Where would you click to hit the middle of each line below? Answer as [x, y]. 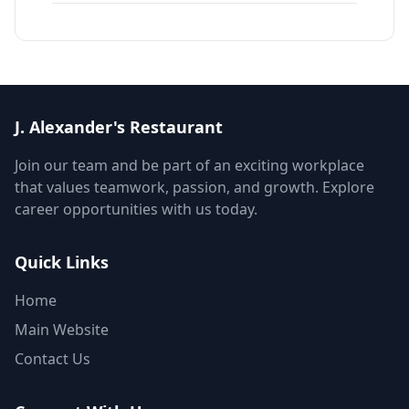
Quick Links [62, 262]
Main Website [62, 330]
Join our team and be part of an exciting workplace [189, 165]
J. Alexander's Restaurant [119, 127]
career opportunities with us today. [136, 209]
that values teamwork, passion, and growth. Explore [194, 187]
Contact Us [52, 359]
